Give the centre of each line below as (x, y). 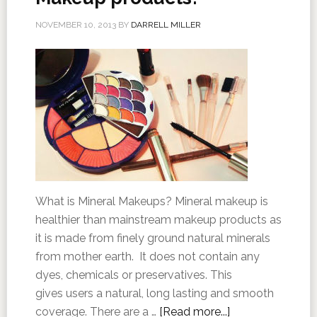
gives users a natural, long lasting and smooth (154, 293)
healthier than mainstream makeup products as (158, 220)
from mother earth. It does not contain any (147, 257)
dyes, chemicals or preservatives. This (133, 275)
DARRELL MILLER (166, 25)
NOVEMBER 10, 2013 (75, 25)
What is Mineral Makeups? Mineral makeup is (151, 201)
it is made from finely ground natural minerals (152, 238)
